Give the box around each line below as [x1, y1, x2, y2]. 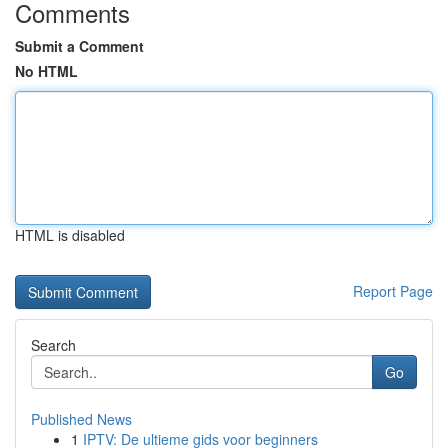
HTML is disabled [15, 225, 125, 245]
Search [31, 335, 76, 355]
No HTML [15, 61, 78, 81]
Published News [31, 409, 132, 429]
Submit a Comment [15, 36, 144, 56]
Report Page [353, 281, 433, 301]
